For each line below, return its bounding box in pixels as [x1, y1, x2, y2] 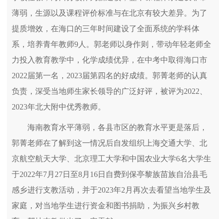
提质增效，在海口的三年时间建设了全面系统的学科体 [12, 24, 199, 33]
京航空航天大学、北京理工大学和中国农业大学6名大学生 [12, 154, 211, 163]
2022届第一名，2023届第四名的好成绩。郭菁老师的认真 [12, 71, 207, 80]
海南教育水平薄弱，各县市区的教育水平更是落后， [27, 123, 207, 131]
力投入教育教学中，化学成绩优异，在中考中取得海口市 [12, 55, 207, 64]
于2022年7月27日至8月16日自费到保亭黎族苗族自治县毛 [12, 170, 207, 178]
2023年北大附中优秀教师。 [12, 102, 106, 111]
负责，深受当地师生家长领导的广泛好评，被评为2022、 [12, 87, 207, 95]
